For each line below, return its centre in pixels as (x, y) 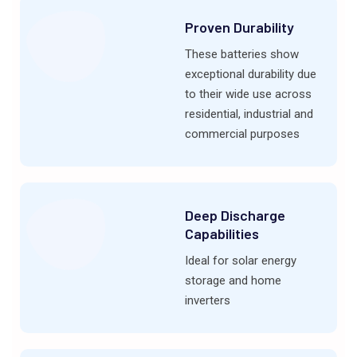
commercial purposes (242, 134)
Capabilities (222, 234)
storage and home (233, 281)
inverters (207, 301)
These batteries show (241, 55)
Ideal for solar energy (240, 261)
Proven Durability (239, 27)
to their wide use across (248, 94)
